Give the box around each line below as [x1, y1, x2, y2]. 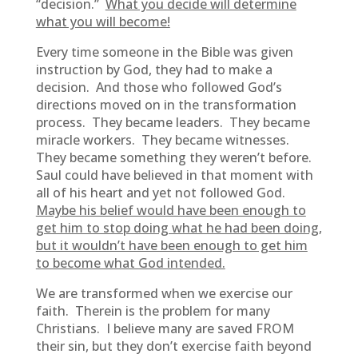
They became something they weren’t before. [35, 149, 315, 166]
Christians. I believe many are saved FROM [35, 320, 294, 337]
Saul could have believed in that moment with [35, 166, 313, 184]
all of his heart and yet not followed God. [35, 184, 288, 201]
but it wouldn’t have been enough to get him [35, 237, 308, 254]
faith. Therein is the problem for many [35, 302, 270, 320]
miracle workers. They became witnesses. [35, 131, 292, 149]
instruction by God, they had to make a [35, 61, 272, 78]
